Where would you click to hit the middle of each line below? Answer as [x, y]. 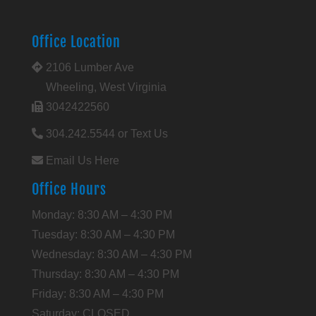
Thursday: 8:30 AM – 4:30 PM [105, 274]
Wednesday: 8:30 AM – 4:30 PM [111, 254]
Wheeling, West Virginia [104, 87]
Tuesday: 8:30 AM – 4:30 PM [103, 234]
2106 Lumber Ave [88, 67]
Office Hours [69, 189]
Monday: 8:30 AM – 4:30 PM [102, 214]
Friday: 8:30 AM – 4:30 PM [97, 293]
